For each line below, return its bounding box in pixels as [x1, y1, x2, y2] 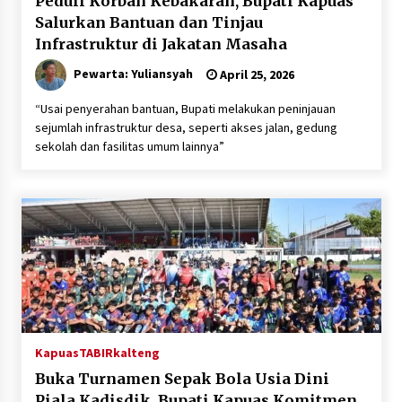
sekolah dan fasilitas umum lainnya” [34, 138, 224, 155]
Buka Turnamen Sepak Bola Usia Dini [34, 370, 329, 389]
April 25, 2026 [216, 66, 294, 83]
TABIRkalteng [78, 345, 160, 362]
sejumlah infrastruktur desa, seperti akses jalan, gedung [34, 119, 337, 136]
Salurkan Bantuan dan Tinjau [34, 13, 263, 32]
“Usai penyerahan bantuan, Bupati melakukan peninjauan [34, 100, 336, 118]
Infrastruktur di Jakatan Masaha [34, 35, 287, 54]
